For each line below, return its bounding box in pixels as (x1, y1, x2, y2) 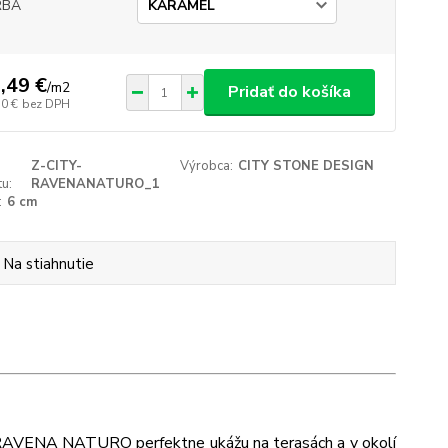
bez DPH (21, 95, 70, 112)
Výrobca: (180, 157, 234, 175)
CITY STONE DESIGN (238, 157, 375, 175)
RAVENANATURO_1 (31, 175, 161, 193)
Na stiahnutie (3, 254, 95, 274)
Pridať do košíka (227, 81, 351, 103)
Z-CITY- (31, 157, 83, 175)
